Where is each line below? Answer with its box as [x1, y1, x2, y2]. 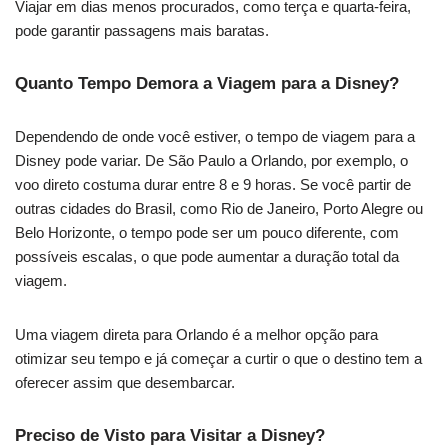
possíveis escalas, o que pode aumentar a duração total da [15, 247, 399, 265]
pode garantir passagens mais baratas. [15, 21, 269, 39]
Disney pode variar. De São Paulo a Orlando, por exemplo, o [15, 151, 408, 169]
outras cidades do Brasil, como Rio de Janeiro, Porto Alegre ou [15, 199, 423, 217]
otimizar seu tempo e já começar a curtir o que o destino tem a [15, 349, 422, 367]
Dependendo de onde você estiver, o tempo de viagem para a [15, 127, 415, 145]
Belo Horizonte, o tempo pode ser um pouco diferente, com [15, 223, 399, 241]
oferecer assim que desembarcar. [15, 373, 235, 391]
